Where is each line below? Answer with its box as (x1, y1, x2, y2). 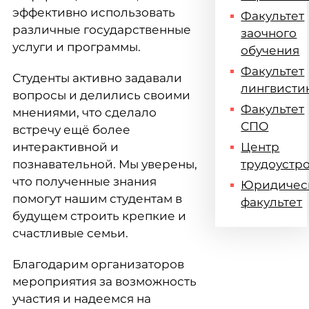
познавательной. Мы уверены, (12, 157, 197, 171)
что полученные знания (12, 175, 157, 188)
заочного (241, 26, 297, 40)
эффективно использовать (12, 6, 175, 19)
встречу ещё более (12, 123, 130, 137)
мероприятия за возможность (12, 275, 197, 288)
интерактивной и (12, 140, 119, 154)
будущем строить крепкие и (12, 209, 186, 223)
